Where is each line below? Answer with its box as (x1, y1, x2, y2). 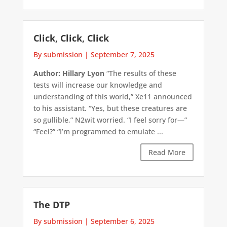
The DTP (33, 199, 70, 211)
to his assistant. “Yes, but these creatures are (33, 103, 187, 113)
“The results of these (104, 68, 176, 78)
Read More (148, 147, 186, 158)
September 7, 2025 (90, 49, 155, 59)
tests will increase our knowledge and (33, 80, 162, 90)
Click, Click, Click (33, 31, 109, 44)
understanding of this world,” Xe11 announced (33, 91, 192, 101)
